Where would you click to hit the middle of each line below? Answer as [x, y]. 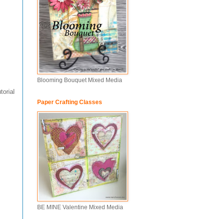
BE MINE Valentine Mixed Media [80, 207]
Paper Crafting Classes [70, 102]
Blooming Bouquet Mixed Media [80, 80]
